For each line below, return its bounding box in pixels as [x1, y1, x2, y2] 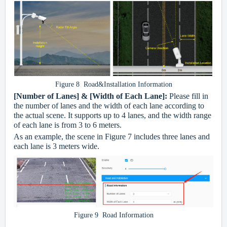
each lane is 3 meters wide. [14, 141, 99, 150]
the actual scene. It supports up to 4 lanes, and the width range [14, 110, 211, 120]
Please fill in [169, 91, 208, 100]
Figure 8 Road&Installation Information [55, 80, 172, 88]
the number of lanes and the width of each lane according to [14, 101, 204, 110]
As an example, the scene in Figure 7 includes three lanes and [14, 132, 210, 141]
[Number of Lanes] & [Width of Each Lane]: [14, 91, 169, 100]
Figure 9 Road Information [73, 211, 154, 219]
